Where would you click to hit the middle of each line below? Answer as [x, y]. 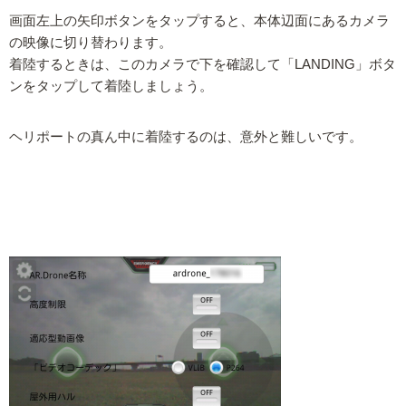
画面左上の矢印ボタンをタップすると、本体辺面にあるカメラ [199, 20]
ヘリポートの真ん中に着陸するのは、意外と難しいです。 [186, 136]
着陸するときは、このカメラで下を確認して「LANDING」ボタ [203, 64]
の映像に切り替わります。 [91, 42]
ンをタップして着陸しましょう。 [111, 86]
